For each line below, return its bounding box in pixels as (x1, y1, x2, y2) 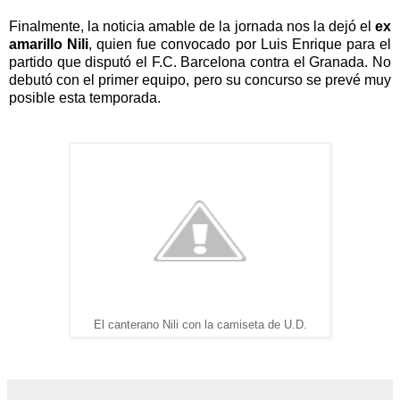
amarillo (9, 36, 62, 52)
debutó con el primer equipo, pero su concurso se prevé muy (9, 71, 391, 87)
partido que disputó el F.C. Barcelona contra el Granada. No (9, 54, 391, 70)
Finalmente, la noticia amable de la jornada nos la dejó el (9, 18, 375, 34)
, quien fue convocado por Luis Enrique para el (88, 36, 392, 52)
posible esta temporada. (9, 89, 161, 105)
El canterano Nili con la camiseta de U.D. (93, 318, 307, 331)
